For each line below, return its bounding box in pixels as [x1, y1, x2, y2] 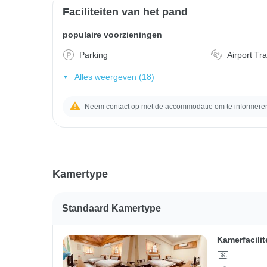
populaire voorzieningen [63, 30, 162, 39]
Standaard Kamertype [62, 203, 161, 213]
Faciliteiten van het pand [63, 6, 188, 18]
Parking [79, 50, 108, 60]
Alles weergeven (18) [74, 72, 154, 82]
